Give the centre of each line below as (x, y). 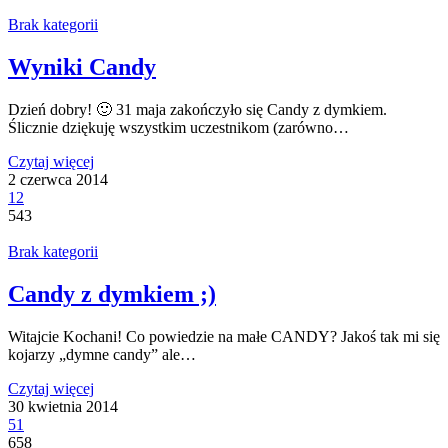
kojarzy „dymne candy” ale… (102, 354)
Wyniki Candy (82, 67)
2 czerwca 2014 (58, 179)
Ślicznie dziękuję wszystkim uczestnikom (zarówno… (178, 127)
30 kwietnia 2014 (63, 406)
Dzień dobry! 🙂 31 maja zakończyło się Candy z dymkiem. (197, 109)
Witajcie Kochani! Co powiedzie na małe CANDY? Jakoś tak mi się (224, 336)
